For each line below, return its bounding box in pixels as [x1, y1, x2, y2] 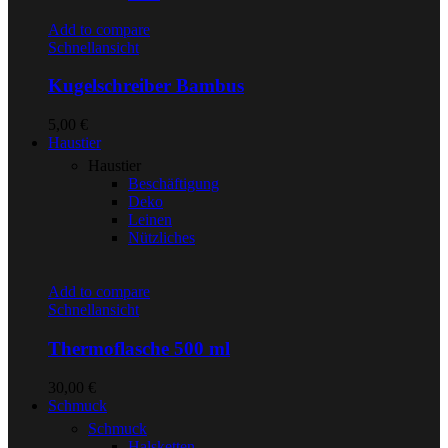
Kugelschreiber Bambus [48, 75, 244, 97]
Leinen [128, 211, 172, 229]
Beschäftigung [128, 175, 219, 193]
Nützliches [128, 229, 195, 247]
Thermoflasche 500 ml [48, 337, 230, 359]
